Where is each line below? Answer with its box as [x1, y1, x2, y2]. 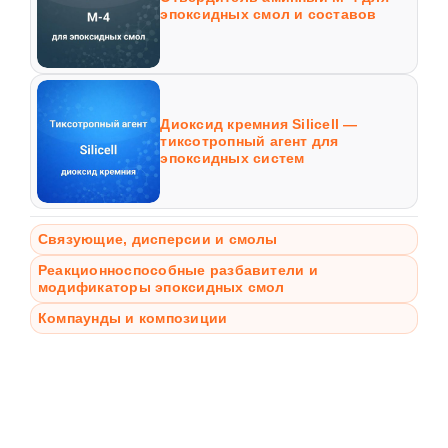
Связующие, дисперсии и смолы [37, 231, 278, 248]
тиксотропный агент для [160, 132, 339, 149]
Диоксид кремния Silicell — [160, 115, 358, 132]
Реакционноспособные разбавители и [37, 262, 318, 279]
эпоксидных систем [160, 149, 305, 166]
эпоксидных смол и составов [160, 6, 377, 23]
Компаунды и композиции [37, 310, 228, 327]
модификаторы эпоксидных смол [37, 279, 285, 296]
